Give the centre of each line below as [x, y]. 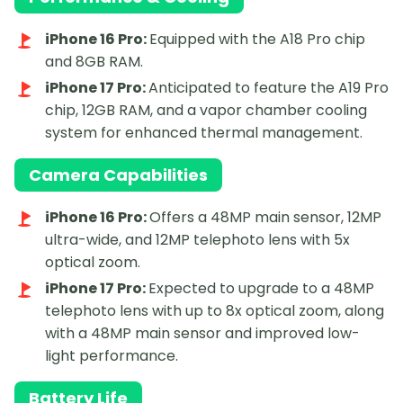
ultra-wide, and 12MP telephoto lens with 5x [197, 240]
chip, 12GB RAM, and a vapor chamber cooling [206, 111]
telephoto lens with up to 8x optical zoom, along [215, 311]
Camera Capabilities [118, 175]
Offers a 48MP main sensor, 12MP [265, 218]
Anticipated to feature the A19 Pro [269, 88]
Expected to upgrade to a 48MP [261, 289]
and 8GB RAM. [94, 62]
